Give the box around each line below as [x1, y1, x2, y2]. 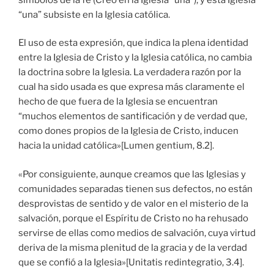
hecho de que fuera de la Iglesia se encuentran [18, 96, 218, 108]
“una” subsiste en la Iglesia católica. [18, 9, 170, 20]
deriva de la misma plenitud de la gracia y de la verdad [18, 242, 247, 253]
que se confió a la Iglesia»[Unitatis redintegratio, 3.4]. [18, 256, 244, 268]
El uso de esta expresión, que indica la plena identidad [18, 37, 248, 49]
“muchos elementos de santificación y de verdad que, [18, 111, 247, 122]
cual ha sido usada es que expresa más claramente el [18, 81, 245, 93]
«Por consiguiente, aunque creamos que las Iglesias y [18, 168, 246, 180]
